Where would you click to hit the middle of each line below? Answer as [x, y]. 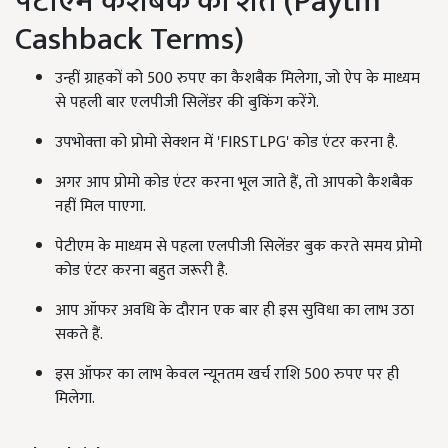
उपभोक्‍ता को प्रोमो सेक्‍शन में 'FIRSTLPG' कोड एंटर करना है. [226, 143]
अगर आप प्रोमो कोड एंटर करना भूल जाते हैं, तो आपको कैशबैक [234, 183]
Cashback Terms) [129, 40]
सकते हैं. [79, 335]
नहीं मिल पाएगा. [100, 207]
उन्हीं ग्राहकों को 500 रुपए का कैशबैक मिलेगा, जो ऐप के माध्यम [237, 79]
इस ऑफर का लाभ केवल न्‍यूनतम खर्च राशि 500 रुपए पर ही [227, 375]
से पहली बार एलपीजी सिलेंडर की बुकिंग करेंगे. [187, 103]
